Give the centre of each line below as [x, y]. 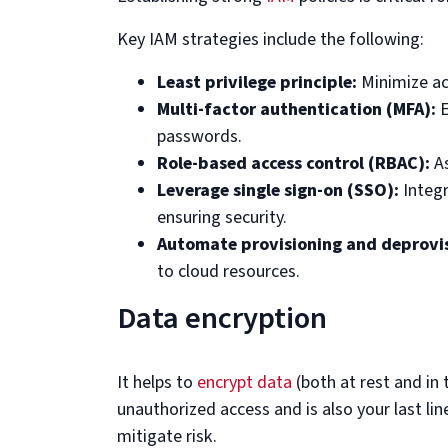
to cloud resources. [228, 271]
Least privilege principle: [257, 82]
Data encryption [222, 318]
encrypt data [244, 382]
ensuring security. [222, 217]
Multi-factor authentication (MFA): [296, 109]
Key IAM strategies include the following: [270, 39]
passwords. [199, 136]
